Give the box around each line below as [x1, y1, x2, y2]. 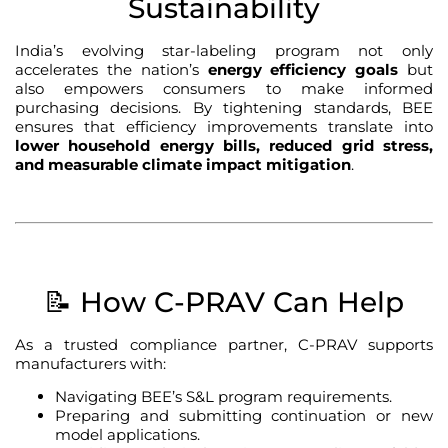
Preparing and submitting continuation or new [55, 406, 433, 426]
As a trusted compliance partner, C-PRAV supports [15, 334, 433, 354]
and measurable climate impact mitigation [15, 155, 351, 175]
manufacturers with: [15, 353, 166, 373]
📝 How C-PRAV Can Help [44, 284, 404, 319]
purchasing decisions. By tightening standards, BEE [15, 98, 433, 118]
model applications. [55, 425, 200, 445]
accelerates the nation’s [15, 60, 208, 80]
